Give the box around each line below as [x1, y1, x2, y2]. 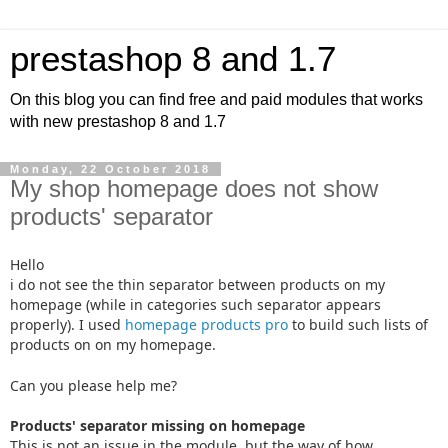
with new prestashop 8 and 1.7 [10, 113, 226, 130]
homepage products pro [125, 314, 288, 334]
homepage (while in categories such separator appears [10, 294, 381, 314]
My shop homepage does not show [10, 175, 378, 202]
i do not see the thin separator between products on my [10, 274, 385, 294]
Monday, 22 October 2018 [10, 163, 211, 175]
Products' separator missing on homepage [10, 415, 305, 435]
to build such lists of [288, 314, 428, 334]
